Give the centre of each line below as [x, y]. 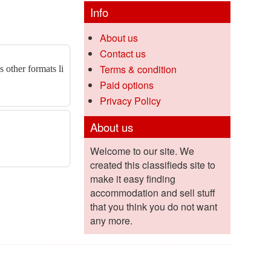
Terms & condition [138, 70]
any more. [111, 221]
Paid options [126, 85]
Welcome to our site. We [142, 151]
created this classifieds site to [152, 165]
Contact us [122, 54]
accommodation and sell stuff [152, 193]
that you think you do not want [153, 207]
